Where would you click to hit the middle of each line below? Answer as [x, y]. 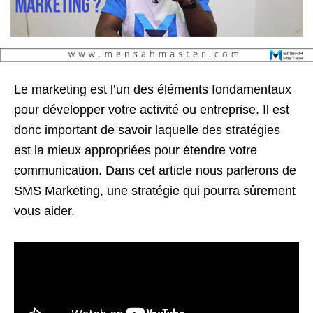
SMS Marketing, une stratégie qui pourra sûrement [155, 191]
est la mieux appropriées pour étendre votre [136, 150]
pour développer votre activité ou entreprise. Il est [152, 110]
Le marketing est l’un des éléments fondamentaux [153, 89]
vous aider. [44, 211]
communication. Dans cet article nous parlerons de [155, 170]
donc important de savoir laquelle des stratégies [147, 130]
